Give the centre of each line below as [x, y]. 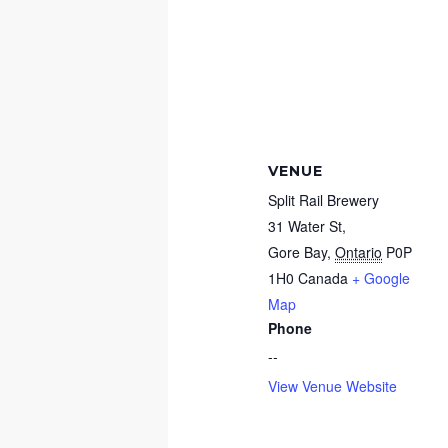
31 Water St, [307, 226]
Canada [323, 278]
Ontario [359, 252]
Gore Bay [298, 252]
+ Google [381, 278]
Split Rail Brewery [324, 200]
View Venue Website [333, 386]
